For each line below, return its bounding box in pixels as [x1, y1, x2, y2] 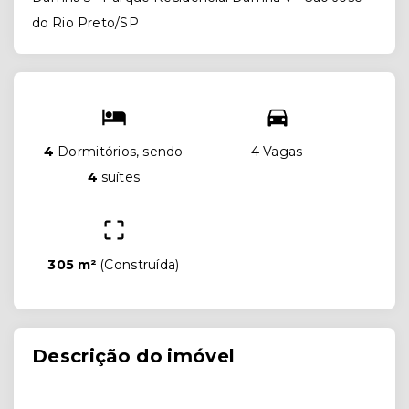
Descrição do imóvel [32, 345, 236, 368]
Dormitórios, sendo [54, 143, 184, 161]
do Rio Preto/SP [32, 15, 140, 32]
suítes [97, 169, 141, 186]
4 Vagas [251, 143, 303, 161]
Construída [104, 257, 176, 274]
